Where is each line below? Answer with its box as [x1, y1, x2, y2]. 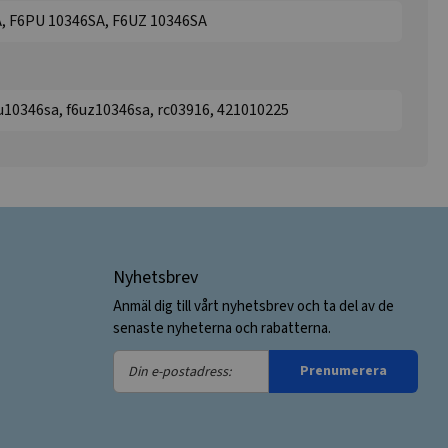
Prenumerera [299, 361, 387, 382]
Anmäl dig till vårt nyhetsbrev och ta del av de [112, 296, 394, 317]
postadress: [111, 406, 194, 427]
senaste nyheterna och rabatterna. [112, 318, 331, 339]
